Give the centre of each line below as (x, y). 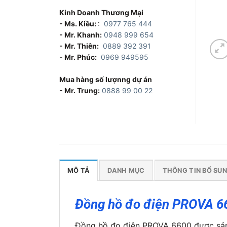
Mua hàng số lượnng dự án (106, 79)
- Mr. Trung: (80, 90)
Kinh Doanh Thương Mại (101, 12)
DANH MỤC (126, 170)
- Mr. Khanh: (81, 34)
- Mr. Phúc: (78, 57)
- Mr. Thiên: (79, 46)
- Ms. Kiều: (79, 23)
